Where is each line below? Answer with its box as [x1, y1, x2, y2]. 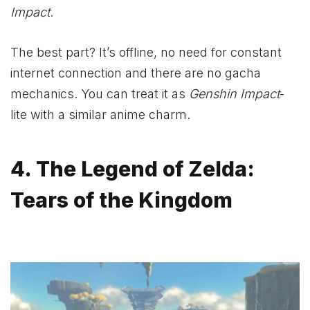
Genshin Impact [189, 86, 280, 102]
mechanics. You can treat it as [10, 86, 189, 102]
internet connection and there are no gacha [10, 66, 261, 81]
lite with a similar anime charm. [10, 107, 190, 122]
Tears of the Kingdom [10, 187, 232, 212]
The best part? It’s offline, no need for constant [10, 45, 282, 60]
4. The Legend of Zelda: [10, 156, 255, 181]
